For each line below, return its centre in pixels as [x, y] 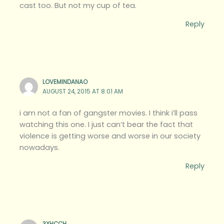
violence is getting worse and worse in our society [110, 136]
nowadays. [40, 147]
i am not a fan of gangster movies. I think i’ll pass [109, 113]
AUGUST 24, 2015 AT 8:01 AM [83, 92]
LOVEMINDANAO [65, 82]
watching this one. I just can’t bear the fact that [106, 124]
